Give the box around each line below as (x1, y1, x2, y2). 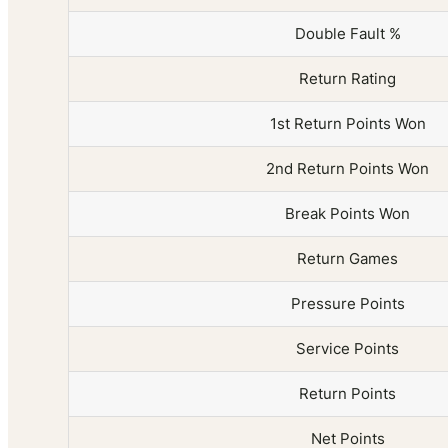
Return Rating (299, 69, 396, 89)
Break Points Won (285, 204, 410, 224)
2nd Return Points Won (266, 159, 429, 179)
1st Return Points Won (269, 114, 426, 134)
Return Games (297, 249, 398, 269)
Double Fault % (294, 24, 401, 44)
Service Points (296, 339, 399, 359)
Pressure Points (290, 294, 405, 314)
